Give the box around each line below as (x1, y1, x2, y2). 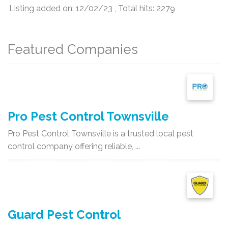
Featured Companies (8, 42, 138, 58)
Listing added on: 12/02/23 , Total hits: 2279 (9, 4, 175, 14)
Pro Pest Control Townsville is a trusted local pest (8, 129, 193, 139)
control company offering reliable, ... (8, 141, 140, 152)
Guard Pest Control (8, 207, 121, 222)
